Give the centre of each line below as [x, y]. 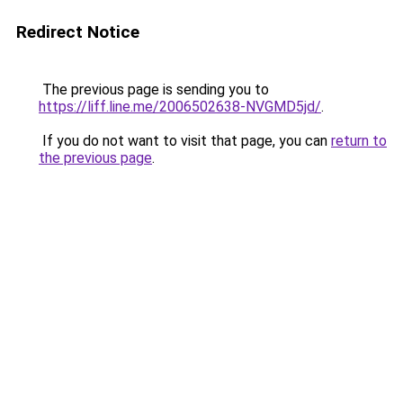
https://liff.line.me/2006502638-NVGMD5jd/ [180, 107]
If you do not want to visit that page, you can [185, 141]
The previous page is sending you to [154, 90]
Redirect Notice [78, 32]
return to [359, 141]
